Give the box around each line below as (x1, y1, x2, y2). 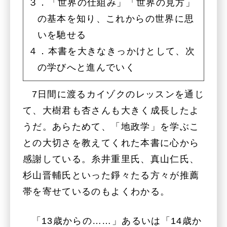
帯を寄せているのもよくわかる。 (23, 186, 170, 197)
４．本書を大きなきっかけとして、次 (28, 46, 196, 56)
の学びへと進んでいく (37, 62, 136, 72)
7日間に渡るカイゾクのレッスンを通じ (31, 89, 204, 99)
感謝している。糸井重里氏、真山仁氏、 (23, 154, 200, 164)
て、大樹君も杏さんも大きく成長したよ (23, 105, 200, 116)
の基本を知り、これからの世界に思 (37, 13, 195, 24)
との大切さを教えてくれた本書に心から (23, 137, 200, 148)
